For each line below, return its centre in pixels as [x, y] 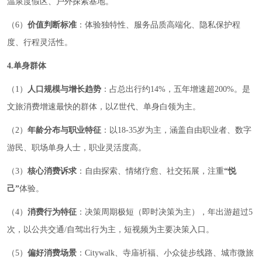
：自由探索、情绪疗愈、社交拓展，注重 [150, 171]
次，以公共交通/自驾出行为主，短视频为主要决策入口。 [111, 230]
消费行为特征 [52, 212]
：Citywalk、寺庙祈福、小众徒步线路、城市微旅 [165, 253]
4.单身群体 [27, 66]
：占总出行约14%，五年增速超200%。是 [176, 89]
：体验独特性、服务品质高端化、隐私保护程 [158, 25]
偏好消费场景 [52, 253]
